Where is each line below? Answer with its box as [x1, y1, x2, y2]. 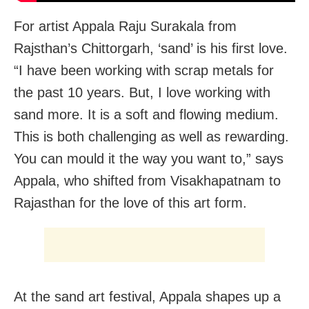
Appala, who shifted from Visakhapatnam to [14, 173, 281, 189]
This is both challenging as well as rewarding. [14, 129, 289, 145]
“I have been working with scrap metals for [14, 63, 274, 79]
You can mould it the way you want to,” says [14, 151, 283, 167]
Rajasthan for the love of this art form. [14, 195, 247, 211]
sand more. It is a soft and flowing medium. [14, 107, 279, 123]
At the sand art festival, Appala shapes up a [14, 289, 281, 305]
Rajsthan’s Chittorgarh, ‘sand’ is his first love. [14, 41, 288, 57]
